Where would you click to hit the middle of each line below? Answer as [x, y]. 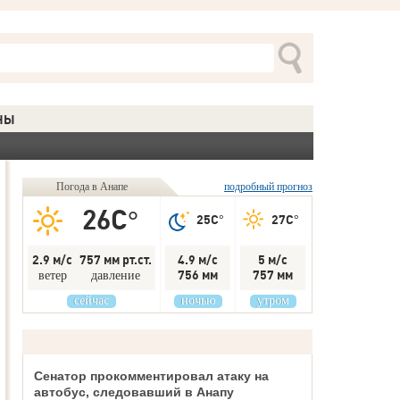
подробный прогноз [268, 187]
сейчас [92, 300]
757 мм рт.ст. [116, 260]
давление [116, 275]
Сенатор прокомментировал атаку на [151, 376]
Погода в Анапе [92, 187]
